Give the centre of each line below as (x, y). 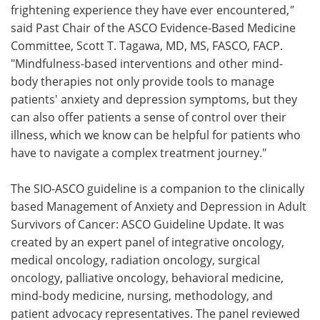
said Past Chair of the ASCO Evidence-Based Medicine (153, 27)
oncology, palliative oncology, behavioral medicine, (147, 277)
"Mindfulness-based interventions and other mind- (147, 63)
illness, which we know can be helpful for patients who (156, 135)
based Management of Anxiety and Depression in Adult (159, 206)
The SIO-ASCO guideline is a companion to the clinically (157, 188)
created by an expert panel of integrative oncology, (147, 242)
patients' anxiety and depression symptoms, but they (154, 99)
